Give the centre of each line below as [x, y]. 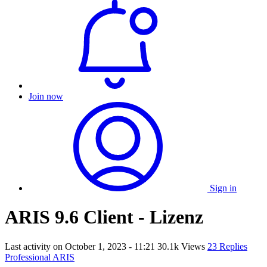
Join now [46, 96]
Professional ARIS [40, 257]
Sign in [223, 188]
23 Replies [227, 246]
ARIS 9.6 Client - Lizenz [104, 217]
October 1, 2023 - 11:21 [110, 246]
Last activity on [35, 246]
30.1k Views [181, 246]
